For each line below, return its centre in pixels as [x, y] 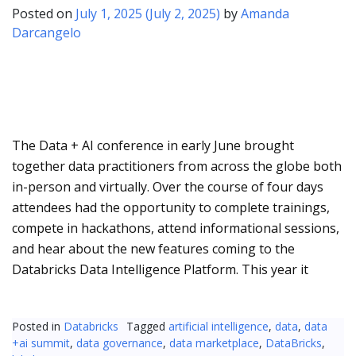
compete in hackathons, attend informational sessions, [176, 228]
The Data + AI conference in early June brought [153, 146]
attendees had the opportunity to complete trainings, [171, 208]
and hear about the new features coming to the [153, 249]
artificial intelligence [219, 327]
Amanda [265, 14]
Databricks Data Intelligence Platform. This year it [160, 270]
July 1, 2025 [109, 14]
